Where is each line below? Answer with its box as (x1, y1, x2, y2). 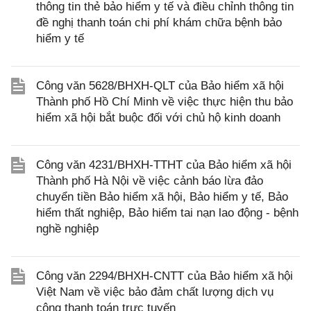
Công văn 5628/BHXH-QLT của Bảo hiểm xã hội (36, 79, 284, 92)
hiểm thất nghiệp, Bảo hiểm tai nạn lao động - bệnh (36, 206, 299, 219)
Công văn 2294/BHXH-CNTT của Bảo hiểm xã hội (36, 269, 293, 283)
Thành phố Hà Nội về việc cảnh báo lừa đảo (36, 174, 263, 187)
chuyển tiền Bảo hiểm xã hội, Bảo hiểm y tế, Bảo (36, 190, 288, 203)
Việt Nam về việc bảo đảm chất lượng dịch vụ (36, 285, 274, 299)
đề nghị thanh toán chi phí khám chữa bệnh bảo (36, 16, 282, 29)
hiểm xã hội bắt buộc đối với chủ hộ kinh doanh (36, 111, 280, 124)
